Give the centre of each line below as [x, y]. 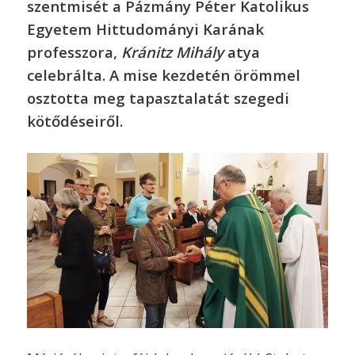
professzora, [74, 52]
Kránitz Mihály [172, 52]
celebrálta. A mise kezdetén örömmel [163, 75]
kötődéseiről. [74, 121]
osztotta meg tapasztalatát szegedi [158, 98]
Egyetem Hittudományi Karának [145, 29]
